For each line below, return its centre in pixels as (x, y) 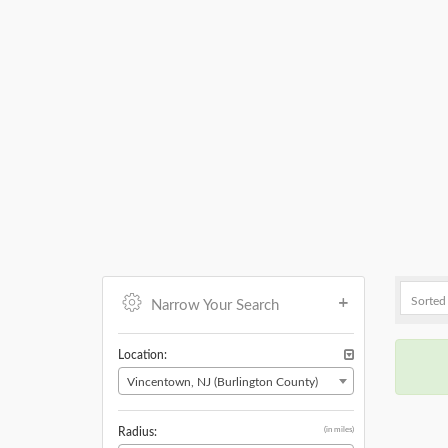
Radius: (137, 432)
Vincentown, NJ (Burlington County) (222, 382)
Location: (142, 355)
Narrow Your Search (215, 305)
